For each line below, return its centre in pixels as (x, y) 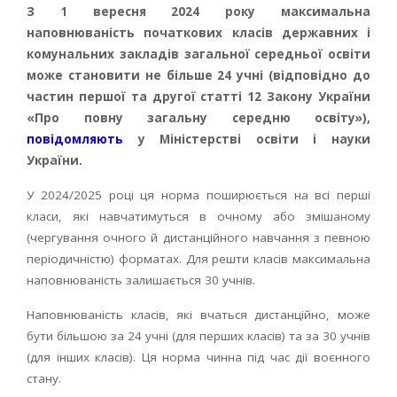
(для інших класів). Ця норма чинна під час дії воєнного (198, 357)
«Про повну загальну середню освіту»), (198, 118)
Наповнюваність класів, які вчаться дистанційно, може (198, 315)
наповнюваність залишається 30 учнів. (141, 280)
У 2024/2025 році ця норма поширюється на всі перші (198, 195)
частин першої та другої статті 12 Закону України (198, 97)
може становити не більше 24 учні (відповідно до (198, 75)
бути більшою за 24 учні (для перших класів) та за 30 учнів (198, 336)
